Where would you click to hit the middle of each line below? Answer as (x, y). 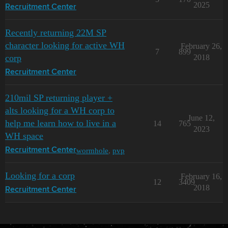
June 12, (201, 118)
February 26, (201, 46)
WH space (24, 136)
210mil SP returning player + (59, 98)
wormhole (92, 150)
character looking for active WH (65, 45)
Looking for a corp (40, 176)
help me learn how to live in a (61, 123)
